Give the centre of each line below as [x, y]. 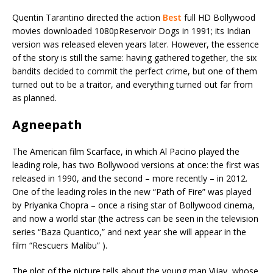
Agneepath [47, 124]
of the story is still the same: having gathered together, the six [134, 57]
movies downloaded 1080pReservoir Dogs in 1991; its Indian [131, 30]
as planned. [34, 97]
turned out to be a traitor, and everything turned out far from [133, 84]
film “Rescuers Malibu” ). [60, 245]
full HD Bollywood [218, 17]
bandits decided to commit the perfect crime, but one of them [135, 71]
